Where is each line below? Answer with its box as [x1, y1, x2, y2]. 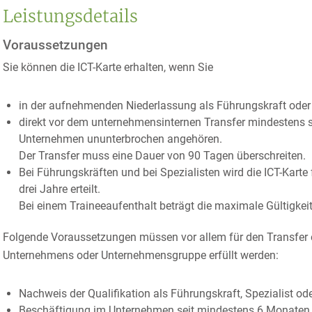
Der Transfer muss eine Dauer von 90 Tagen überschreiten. [18, 149, 306, 162]
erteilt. [70, 182, 100, 196]
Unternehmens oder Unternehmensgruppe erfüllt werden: [3, 249, 279, 262]
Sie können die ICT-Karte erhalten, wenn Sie [3, 61, 213, 74]
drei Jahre [18, 182, 70, 196]
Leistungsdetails [3, 6, 138, 27]
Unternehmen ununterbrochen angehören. [18, 132, 222, 146]
